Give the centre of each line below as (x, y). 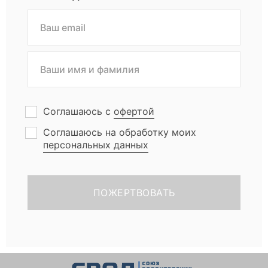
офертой (134, 111)
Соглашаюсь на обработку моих (120, 132)
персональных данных (96, 144)
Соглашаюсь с (78, 111)
